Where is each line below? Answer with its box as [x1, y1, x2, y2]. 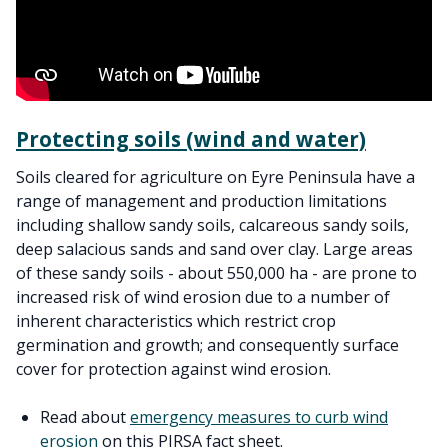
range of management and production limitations [16, 189, 387, 212]
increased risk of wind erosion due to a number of [16, 285, 390, 308]
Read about [40, 405, 130, 428]
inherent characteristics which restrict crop [16, 309, 336, 332]
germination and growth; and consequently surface [16, 333, 399, 356]
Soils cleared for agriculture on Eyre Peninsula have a [16, 165, 415, 188]
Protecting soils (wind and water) [16, 124, 366, 153]
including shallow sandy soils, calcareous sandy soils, [16, 213, 409, 236]
